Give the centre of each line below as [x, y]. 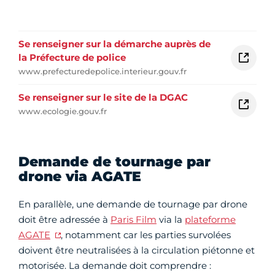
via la [171, 220]
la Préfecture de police [72, 58]
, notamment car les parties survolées [145, 235]
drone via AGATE [80, 177]
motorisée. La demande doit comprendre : [115, 266]
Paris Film [134, 220]
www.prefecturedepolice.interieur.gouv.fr [103, 72]
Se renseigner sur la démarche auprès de [114, 44]
